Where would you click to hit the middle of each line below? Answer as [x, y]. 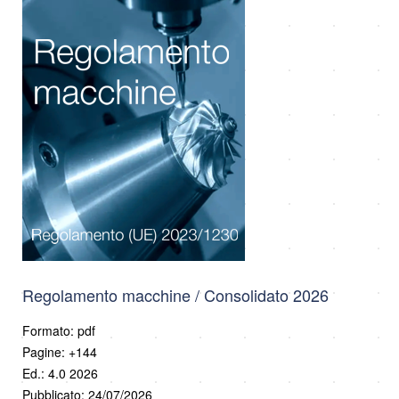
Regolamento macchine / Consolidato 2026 [175, 294]
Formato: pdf [59, 330]
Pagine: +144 [60, 351]
